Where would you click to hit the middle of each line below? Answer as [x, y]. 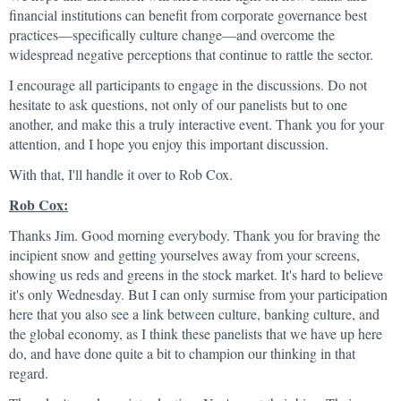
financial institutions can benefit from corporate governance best [188, 15]
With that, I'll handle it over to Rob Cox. [121, 174]
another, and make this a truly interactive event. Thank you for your [196, 124]
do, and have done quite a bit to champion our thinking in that [182, 353]
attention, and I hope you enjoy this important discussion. [169, 144]
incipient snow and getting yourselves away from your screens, [184, 255]
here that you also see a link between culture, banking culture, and [194, 314]
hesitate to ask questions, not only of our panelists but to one [178, 104]
